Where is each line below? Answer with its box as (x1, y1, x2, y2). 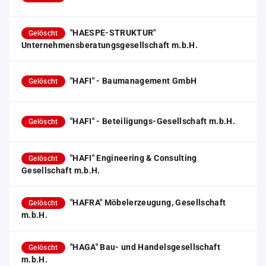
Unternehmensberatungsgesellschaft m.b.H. (21, 40, 198, 50)
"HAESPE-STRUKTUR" (69, 28, 156, 37)
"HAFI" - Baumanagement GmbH (69, 76, 197, 85)
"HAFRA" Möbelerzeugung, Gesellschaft (69, 198, 226, 207)
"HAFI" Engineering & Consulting (69, 153, 197, 163)
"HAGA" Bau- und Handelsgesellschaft (69, 242, 221, 252)
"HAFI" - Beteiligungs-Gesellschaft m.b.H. (69, 116, 236, 126)
